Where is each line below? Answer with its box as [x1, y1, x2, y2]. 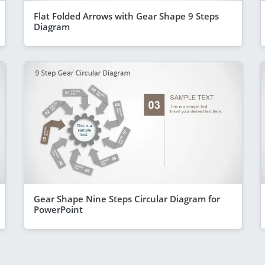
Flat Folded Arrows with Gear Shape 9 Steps [33, 9, 219, 22]
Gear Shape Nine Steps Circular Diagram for [33, 192, 220, 205]
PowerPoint [33, 203, 83, 215]
